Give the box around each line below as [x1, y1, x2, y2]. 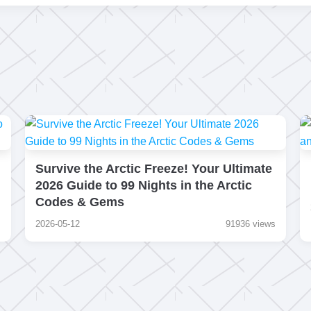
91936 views [226, 219, 276, 229]
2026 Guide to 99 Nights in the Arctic [35, 178, 252, 192]
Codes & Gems [35, 195, 124, 209]
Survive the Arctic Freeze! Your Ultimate [35, 162, 272, 176]
